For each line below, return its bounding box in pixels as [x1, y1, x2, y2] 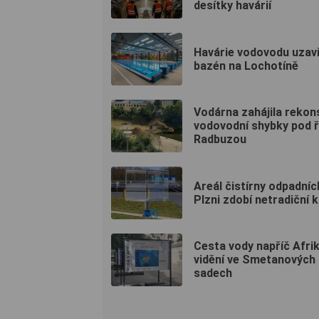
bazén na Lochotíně [194, 58, 298, 73]
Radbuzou [194, 132, 246, 147]
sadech [194, 266, 232, 281]
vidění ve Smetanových [194, 253, 315, 267]
